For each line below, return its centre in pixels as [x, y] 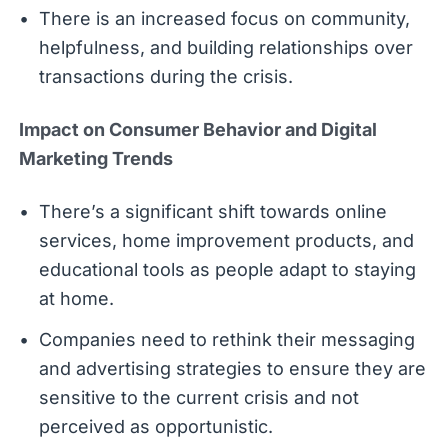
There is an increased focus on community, [224, 18]
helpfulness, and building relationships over [225, 47]
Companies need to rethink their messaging [226, 339]
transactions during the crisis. [165, 76]
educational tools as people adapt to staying [227, 269]
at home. [76, 298]
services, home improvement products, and [226, 240]
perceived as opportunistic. [155, 426]
